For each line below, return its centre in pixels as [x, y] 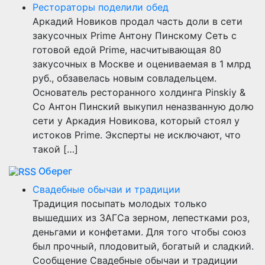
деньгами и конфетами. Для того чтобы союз [139, 232]
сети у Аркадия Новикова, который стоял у [136, 120]
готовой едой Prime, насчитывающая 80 [127, 49]
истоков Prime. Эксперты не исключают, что [137, 135]
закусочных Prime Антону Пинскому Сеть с [135, 35]
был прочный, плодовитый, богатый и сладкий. [143, 246]
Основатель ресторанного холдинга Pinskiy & [139, 92]
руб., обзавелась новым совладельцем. [125, 78]
